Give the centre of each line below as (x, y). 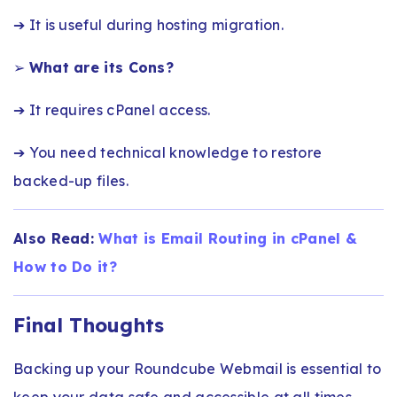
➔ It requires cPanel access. (112, 109)
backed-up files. (71, 180)
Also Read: (56, 238)
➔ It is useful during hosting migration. (148, 24)
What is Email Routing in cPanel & (228, 238)
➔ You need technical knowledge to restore (168, 152)
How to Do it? (65, 266)
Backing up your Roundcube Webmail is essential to (198, 368)
